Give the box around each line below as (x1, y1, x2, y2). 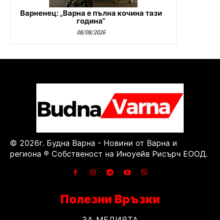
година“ (77, 16, 105, 26)
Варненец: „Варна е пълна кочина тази (20, 8, 162, 18)
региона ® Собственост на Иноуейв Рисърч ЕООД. (10, 148, 208, 159)
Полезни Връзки (60, 192, 160, 206)
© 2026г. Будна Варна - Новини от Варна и (10, 137, 177, 148)
